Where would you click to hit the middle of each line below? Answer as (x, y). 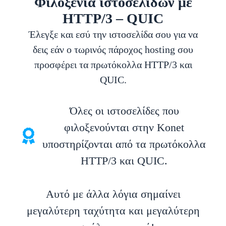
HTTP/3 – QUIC (113, 19)
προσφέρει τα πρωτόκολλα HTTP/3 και (113, 65)
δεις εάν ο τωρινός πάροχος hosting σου (113, 50)
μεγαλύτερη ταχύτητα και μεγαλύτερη (113, 211)
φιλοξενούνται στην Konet (124, 128)
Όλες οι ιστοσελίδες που (124, 111)
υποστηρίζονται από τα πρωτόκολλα (124, 144)
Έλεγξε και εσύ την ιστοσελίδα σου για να (113, 35)
